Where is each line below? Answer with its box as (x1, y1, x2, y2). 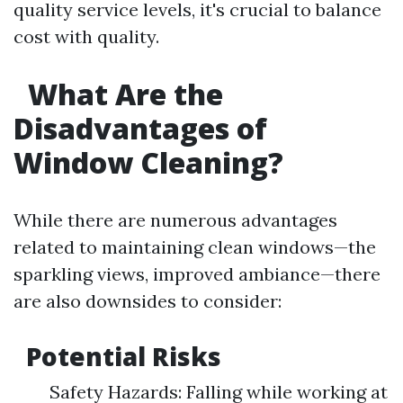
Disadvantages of (13, 109, 267, 148)
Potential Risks (20, 339, 221, 373)
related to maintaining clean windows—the (13, 236, 376, 258)
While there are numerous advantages (13, 209, 337, 231)
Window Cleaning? (13, 143, 283, 182)
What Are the (21, 75, 223, 113)
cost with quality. (13, 25, 159, 48)
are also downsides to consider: (13, 290, 282, 312)
